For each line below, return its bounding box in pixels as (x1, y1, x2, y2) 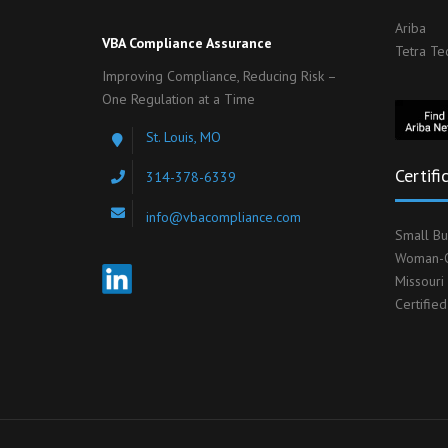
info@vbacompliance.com (146, 207, 301, 226)
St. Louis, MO (146, 127, 221, 146)
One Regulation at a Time (102, 89, 255, 108)
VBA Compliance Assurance (102, 33, 272, 52)
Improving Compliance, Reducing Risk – (102, 66, 336, 85)
